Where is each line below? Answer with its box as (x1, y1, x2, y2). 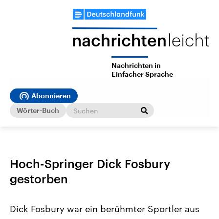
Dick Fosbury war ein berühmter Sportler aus (10, 203, 199, 215)
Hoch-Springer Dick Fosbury (10, 156, 170, 171)
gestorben (10, 172, 68, 186)
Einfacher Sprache (111, 71, 173, 78)
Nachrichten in (111, 62, 161, 69)
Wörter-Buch (17, 107, 59, 114)
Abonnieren (31, 92, 71, 100)
